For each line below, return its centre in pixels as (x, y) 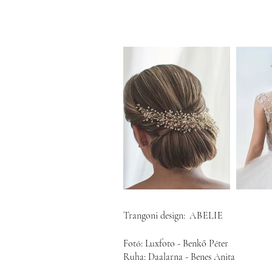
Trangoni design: (154, 216)
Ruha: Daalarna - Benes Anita (179, 257)
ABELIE (206, 216)
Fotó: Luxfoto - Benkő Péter (176, 243)
